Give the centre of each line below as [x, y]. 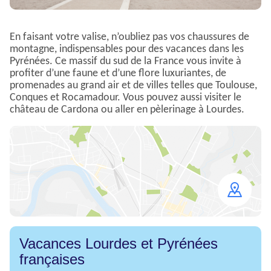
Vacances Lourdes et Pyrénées [119, 244]
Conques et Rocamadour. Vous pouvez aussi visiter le [126, 98]
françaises [52, 260]
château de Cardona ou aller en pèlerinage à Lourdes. [127, 110]
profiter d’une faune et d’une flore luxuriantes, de [118, 74]
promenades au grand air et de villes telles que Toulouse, [133, 86]
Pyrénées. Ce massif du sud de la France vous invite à [126, 62]
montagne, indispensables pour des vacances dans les [127, 50]
